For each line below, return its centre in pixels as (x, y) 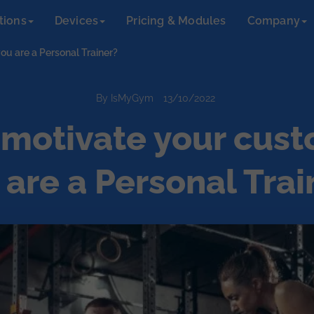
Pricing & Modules (176, 21)
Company (273, 21)
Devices (76, 21)
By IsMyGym (124, 98)
